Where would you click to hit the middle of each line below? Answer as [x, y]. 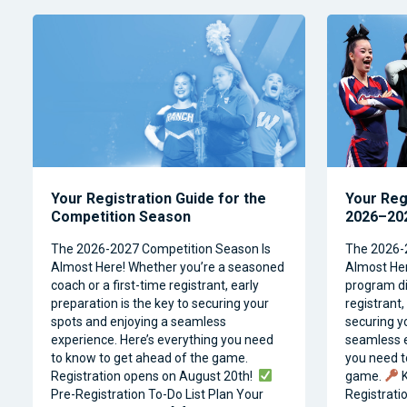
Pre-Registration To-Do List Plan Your [157, 394]
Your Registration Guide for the [159, 198]
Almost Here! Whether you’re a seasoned [168, 267]
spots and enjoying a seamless [139, 321]
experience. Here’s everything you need [162, 339]
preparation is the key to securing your [160, 303]
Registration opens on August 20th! [154, 376]
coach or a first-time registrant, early [155, 285]
